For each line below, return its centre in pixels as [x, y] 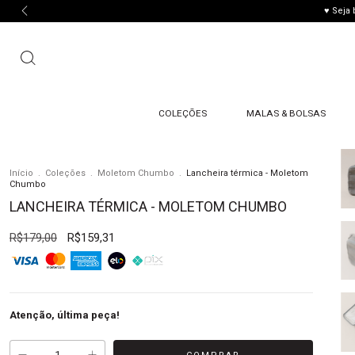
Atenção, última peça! [65, 315]
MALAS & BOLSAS [286, 113]
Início [21, 173]
